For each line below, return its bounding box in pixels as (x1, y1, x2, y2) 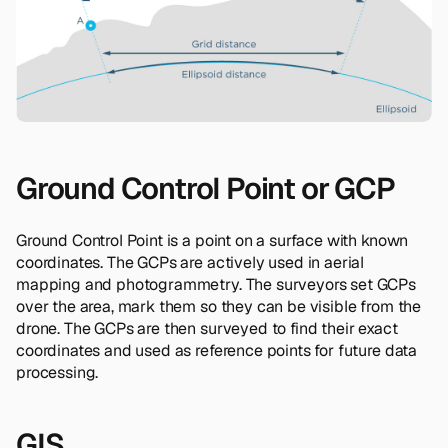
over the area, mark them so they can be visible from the (16, 295, 422, 317)
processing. (16, 361, 99, 383)
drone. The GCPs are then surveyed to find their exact (16, 317, 398, 339)
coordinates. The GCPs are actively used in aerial (16, 251, 365, 273)
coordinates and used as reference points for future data (16, 339, 418, 361)
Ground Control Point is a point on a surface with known (16, 229, 409, 251)
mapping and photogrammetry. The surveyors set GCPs (16, 273, 416, 295)
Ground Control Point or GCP (16, 168, 395, 208)
